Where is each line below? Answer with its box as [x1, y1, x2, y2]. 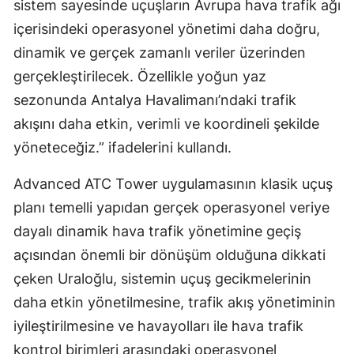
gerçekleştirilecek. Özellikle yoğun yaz [13, 68, 266, 85]
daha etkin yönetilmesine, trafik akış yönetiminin [13, 294, 336, 311]
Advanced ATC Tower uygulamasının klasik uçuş [13, 175, 333, 193]
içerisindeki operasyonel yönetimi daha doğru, [13, 21, 320, 38]
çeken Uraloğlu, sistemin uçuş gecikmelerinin [13, 270, 311, 288]
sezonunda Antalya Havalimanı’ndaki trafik [13, 92, 296, 109]
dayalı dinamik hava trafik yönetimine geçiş [13, 223, 301, 240]
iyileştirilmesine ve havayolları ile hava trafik [13, 318, 303, 335]
